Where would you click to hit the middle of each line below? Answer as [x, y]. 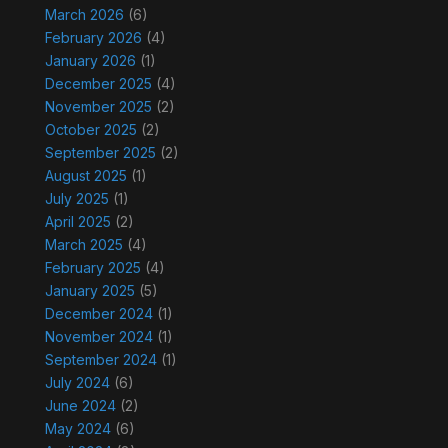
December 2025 [98, 84]
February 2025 [92, 268]
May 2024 [77, 429]
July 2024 [77, 383]
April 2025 [77, 222]
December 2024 [98, 314]
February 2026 [93, 38]
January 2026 [90, 61]
